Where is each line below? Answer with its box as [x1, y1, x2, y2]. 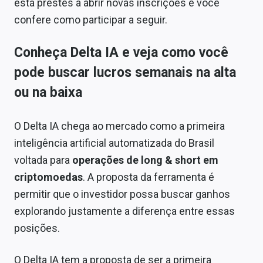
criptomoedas [14, 170, 83, 183]
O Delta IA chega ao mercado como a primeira [14, 119, 225, 132]
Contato [9, 55, 41, 65]
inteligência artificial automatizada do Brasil [14, 136, 214, 149]
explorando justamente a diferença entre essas [14, 204, 235, 217]
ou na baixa [14, 84, 82, 100]
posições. [14, 221, 60, 234]
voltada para [14, 153, 72, 166]
